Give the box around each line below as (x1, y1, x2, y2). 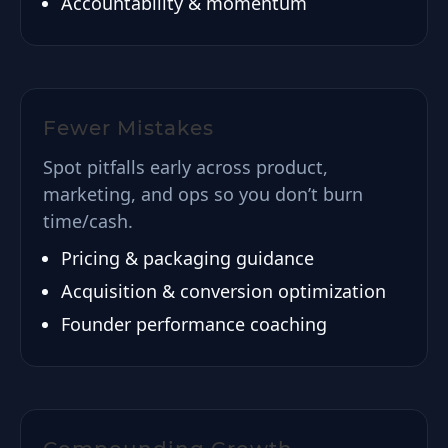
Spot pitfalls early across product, (43, 155, 328, 179)
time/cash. (43, 209, 133, 233)
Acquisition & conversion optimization (61, 279, 386, 303)
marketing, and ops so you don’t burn (43, 182, 363, 206)
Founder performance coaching (61, 312, 327, 336)
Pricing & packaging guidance (61, 246, 314, 270)
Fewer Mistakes (43, 116, 214, 140)
